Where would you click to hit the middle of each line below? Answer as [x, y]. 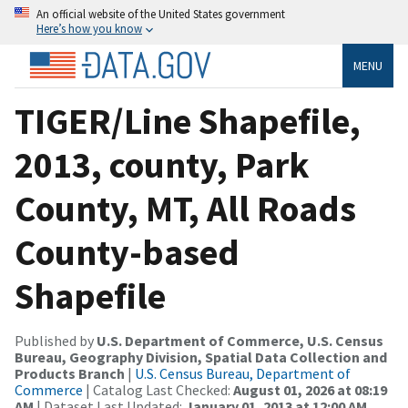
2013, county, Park [162, 164]
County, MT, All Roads [185, 208]
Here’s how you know [89, 28]
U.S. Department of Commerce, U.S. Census [240, 340]
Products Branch [70, 373]
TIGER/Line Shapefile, [188, 121]
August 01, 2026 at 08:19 [310, 389]
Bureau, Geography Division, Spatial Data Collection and [201, 357]
